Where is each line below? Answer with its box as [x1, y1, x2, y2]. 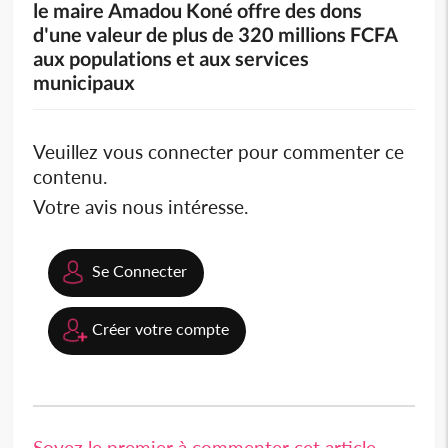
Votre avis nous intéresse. [33, 194, 249, 218]
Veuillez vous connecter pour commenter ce [33, 139, 405, 163]
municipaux [33, 69, 136, 94]
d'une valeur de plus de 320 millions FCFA [33, 21, 399, 46]
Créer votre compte [92, 318, 230, 338]
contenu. [33, 164, 108, 188]
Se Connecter [92, 260, 188, 280]
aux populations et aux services [33, 45, 310, 70]
